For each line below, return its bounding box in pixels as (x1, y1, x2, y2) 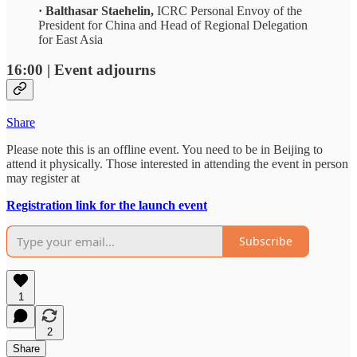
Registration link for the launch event (6, 198, 207, 212)
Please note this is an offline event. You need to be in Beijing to (6, 142, 323, 156)
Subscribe (239, 233, 292, 249)
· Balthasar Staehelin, (38, 3, 157, 18)
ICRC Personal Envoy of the (157, 3, 302, 18)
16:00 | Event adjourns (6, 61, 155, 79)
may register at (6, 171, 80, 185)
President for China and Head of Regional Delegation (38, 18, 308, 32)
